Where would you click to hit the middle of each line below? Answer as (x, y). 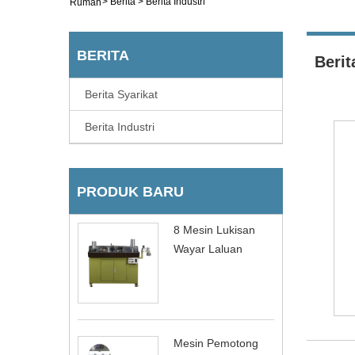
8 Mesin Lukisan (214, 230)
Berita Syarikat (121, 94)
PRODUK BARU (130, 192)
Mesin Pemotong (216, 343)
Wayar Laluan (208, 249)
